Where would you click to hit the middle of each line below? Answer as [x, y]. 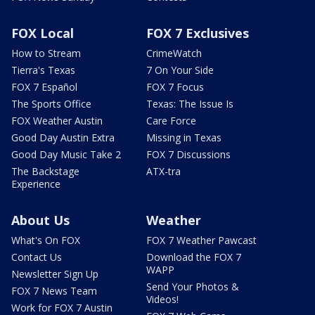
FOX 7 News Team [54, 291]
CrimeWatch [174, 53]
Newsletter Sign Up [55, 274]
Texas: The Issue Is [190, 104]
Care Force [171, 121]
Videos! [162, 300]
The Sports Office [51, 104]
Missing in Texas [184, 138]
